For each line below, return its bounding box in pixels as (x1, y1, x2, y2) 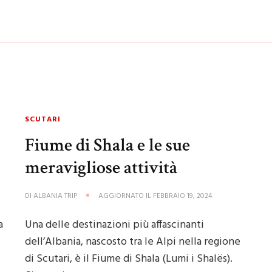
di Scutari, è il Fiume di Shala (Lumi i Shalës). (25, 250, 233, 268)
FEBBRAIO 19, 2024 (153, 190, 212, 202)
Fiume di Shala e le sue (25, 133, 191, 157)
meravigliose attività (25, 155, 178, 180)
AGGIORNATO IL (98, 190, 154, 202)
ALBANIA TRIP (33, 190, 78, 202)
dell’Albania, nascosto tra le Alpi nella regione (25, 233, 241, 251)
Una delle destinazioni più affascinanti (25, 216, 205, 234)
